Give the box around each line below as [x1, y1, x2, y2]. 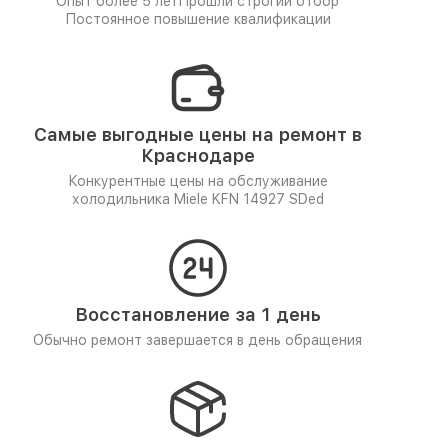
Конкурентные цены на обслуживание [67, 173, 328, 189]
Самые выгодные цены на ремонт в [33, 124, 362, 145]
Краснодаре [140, 145, 255, 166]
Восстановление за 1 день [74, 304, 321, 325]
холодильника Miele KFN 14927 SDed [71, 191, 324, 207]
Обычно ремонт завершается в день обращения [33, 332, 362, 348]
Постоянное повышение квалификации [64, 11, 331, 27]
